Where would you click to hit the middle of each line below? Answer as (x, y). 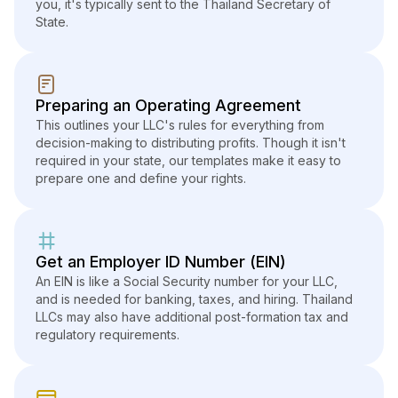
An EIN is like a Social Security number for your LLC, (187, 282)
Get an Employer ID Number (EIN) (161, 262)
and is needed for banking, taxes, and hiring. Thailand (194, 299)
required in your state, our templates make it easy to (188, 161)
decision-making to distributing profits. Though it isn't (191, 143)
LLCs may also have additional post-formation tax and (192, 317)
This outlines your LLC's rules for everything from (180, 125)
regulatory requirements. (107, 335)
